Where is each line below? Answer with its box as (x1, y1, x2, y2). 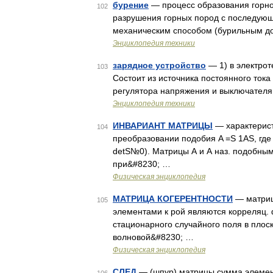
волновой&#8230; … (113, 232, 194, 242)
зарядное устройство (113, 60, 206, 70)
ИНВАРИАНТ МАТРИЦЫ (113, 121, 213, 130)
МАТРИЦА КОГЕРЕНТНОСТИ (113, 194, 233, 204)
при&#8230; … (113, 159, 171, 169)
